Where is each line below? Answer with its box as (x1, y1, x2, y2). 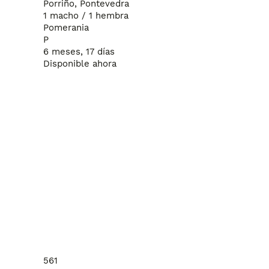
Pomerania (43, 22, 89, 33)
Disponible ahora (43, 58, 116, 69)
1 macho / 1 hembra (43, 10, 128, 21)
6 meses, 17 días (43, 46, 115, 57)
